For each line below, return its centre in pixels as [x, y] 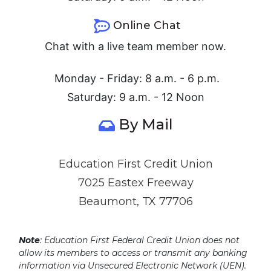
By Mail [145, 125]
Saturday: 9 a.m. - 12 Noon [135, 97]
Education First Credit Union [135, 164]
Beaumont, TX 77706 [135, 202]
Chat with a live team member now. [135, 47]
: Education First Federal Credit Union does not [140, 240]
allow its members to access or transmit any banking [133, 253]
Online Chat [147, 26]
